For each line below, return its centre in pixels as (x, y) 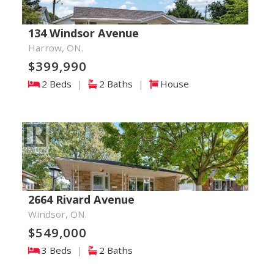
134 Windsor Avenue (83, 33)
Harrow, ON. (55, 48)
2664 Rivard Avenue (81, 199)
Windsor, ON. (57, 214)
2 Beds (57, 84)
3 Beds (57, 250)
